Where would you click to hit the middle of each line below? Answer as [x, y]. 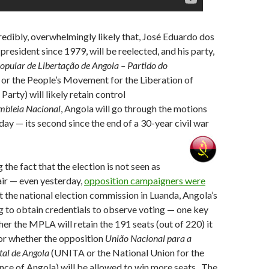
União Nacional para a [148, 238]
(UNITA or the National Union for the [128, 252]
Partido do [147, 65]
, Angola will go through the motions [134, 108]
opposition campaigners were [145, 180]
